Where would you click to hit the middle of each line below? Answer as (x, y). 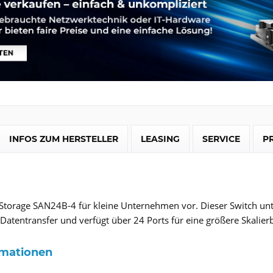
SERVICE (221, 139)
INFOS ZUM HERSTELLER (64, 139)
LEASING (160, 139)
